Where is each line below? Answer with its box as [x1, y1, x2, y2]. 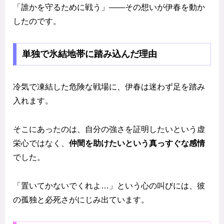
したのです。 [13, 16, 61, 25]
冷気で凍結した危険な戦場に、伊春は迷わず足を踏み [13, 82, 205, 91]
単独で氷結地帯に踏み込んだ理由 [21, 49, 157, 59]
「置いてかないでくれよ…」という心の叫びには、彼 [13, 181, 205, 190]
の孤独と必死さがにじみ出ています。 [13, 195, 149, 204]
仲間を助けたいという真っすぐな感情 [69, 139, 205, 148]
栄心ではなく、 [13, 139, 69, 148]
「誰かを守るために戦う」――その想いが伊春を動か [13, 2, 205, 11]
